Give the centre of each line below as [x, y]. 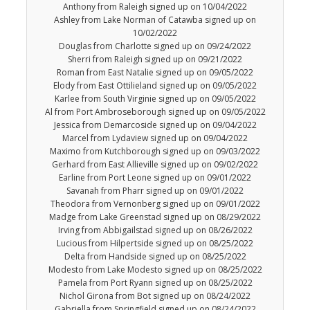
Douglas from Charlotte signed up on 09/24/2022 [155, 46]
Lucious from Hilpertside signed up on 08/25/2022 [155, 244]
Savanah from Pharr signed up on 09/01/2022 [155, 191]
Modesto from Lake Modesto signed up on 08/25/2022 [155, 270]
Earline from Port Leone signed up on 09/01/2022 [155, 178]
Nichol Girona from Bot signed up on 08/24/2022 [155, 296]
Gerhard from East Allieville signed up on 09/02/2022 [155, 165]
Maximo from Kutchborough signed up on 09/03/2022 [155, 152]
